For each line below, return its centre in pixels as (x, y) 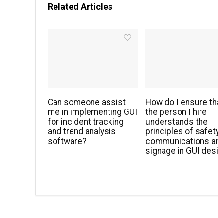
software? (67, 141)
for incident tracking (86, 122)
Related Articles (80, 7)
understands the (177, 122)
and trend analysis (82, 132)
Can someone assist (87, 102)
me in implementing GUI (93, 112)
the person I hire (176, 112)
